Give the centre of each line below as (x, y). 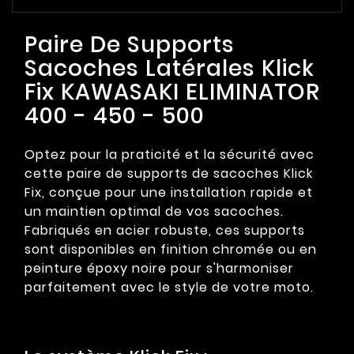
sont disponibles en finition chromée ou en (171, 250)
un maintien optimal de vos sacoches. (154, 212)
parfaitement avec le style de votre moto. (169, 288)
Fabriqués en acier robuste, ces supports (165, 231)
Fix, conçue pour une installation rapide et (169, 193)
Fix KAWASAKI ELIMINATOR (172, 92)
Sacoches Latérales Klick (169, 69)
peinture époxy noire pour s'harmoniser (159, 269)
